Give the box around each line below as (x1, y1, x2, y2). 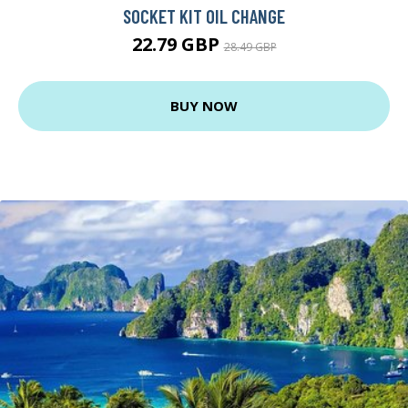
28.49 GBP (223, 38, 277, 55)
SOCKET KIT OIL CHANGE (123, 4, 285, 27)
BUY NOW (170, 97, 238, 116)
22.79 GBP (131, 31, 224, 56)
